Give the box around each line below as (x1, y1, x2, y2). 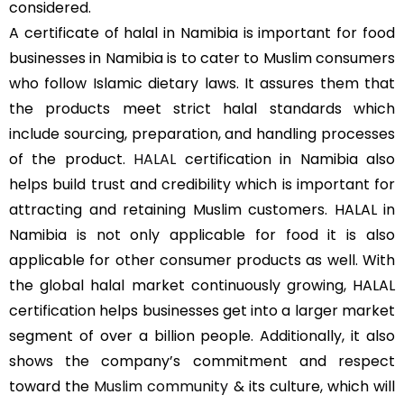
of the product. (9, 149, 134, 170)
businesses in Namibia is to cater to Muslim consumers (9, 48, 395, 69)
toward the (9, 376, 95, 397)
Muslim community (94, 376, 229, 397)
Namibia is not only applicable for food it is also (9, 225, 395, 245)
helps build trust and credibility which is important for (9, 174, 395, 195)
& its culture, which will (228, 376, 395, 397)
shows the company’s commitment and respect (9, 351, 395, 372)
